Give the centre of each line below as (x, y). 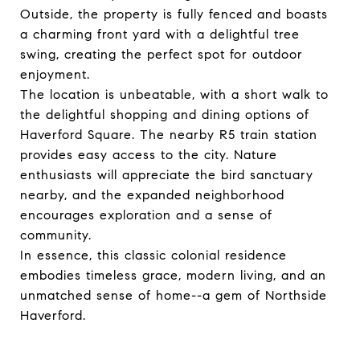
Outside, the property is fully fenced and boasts (174, 14)
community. (56, 235)
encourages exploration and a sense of (146, 215)
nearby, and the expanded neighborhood (152, 195)
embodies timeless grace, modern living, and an (173, 275)
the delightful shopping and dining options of (165, 115)
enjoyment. (55, 74)
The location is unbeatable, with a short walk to (174, 94)
